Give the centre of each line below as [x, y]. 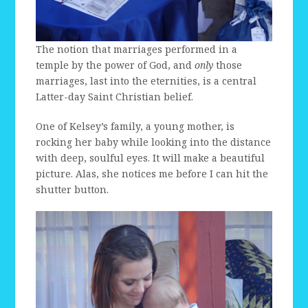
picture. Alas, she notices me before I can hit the [152, 173]
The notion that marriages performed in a [137, 49]
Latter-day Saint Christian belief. [115, 96]
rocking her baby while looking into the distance [154, 142]
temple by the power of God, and [115, 65]
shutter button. [73, 189]
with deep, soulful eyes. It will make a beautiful [151, 157]
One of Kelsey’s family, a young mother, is [135, 126]
